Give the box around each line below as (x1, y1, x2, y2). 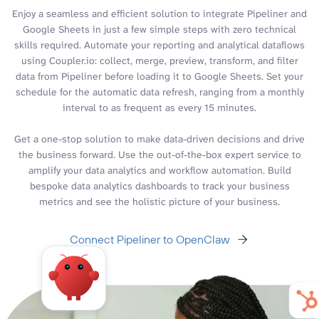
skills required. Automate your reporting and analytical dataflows (14, 38, 305, 51)
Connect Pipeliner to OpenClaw (69, 231, 230, 246)
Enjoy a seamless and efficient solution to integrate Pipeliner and (12, 6, 307, 20)
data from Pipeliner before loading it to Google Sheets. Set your (16, 69, 303, 83)
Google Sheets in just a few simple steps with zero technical (23, 22, 296, 36)
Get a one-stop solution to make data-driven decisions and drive (14, 132, 305, 145)
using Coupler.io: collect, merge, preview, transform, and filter (21, 53, 298, 67)
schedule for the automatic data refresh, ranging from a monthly (15, 85, 304, 98)
